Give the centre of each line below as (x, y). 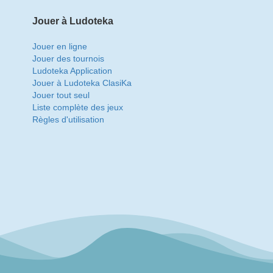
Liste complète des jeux (78, 107)
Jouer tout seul (61, 95)
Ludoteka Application (73, 71)
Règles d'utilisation (69, 119)
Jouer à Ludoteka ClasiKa (82, 83)
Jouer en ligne (60, 46)
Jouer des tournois (69, 58)
